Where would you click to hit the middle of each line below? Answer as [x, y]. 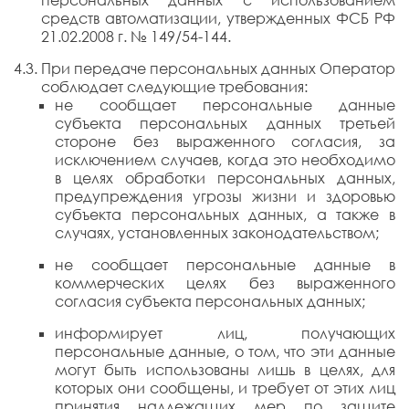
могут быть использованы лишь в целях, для [225, 370]
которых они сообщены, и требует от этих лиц [225, 388]
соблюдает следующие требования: [174, 87]
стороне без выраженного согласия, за [225, 142]
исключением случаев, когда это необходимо [225, 160]
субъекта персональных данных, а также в [225, 215]
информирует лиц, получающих [225, 333]
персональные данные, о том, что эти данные [225, 351]
